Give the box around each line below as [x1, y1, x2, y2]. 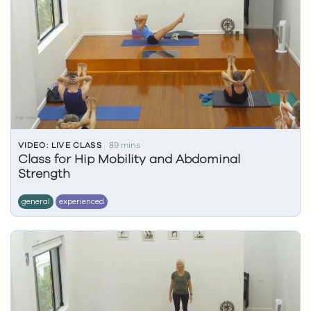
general [22, 198, 50, 205]
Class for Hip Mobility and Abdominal [18, 153, 240, 166]
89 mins [109, 141, 141, 149]
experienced [59, 198, 104, 205]
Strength [18, 168, 70, 180]
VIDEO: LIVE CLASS [18, 141, 103, 149]
